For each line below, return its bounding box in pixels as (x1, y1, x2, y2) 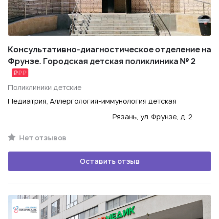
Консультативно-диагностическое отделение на (8, 44, 211, 55)
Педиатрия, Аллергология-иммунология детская (8, 96, 176, 106)
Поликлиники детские (8, 83, 82, 92)
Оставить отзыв (79, 156, 140, 166)
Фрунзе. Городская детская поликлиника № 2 (8, 56, 196, 66)
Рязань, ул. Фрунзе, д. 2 (112, 112, 193, 121)
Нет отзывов (18, 133, 66, 142)
